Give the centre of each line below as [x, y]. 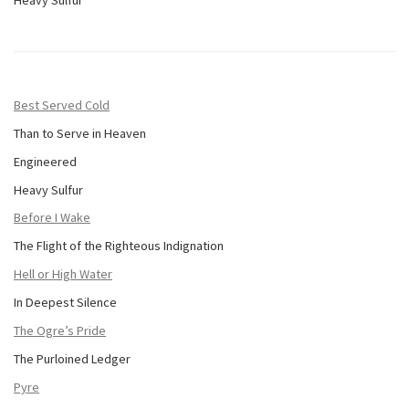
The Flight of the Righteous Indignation [119, 246]
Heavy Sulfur [48, 189]
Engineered [45, 161]
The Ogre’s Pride [60, 331]
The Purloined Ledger [72, 358]
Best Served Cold [62, 105]
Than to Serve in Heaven [80, 133]
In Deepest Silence [65, 303]
